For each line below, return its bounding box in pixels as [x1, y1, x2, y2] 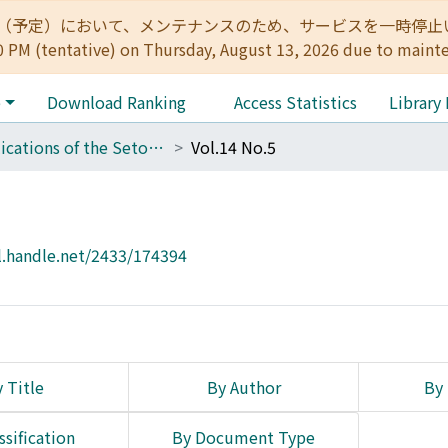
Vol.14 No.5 [191, 135, 276, 159]
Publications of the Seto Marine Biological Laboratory [148, 135, 164, 159]
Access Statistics [233, 90, 357, 114]
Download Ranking [46, 90, 186, 114]
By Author [206, 375, 281, 399]
